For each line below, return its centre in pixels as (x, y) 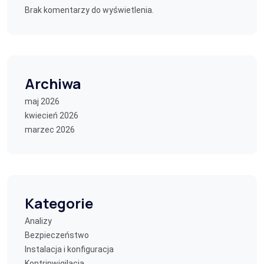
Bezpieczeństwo (57, 235)
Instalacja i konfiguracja (69, 249)
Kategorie (59, 203)
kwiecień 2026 (52, 115)
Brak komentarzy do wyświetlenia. (89, 10)
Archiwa (53, 83)
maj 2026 (42, 101)
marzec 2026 (50, 130)
